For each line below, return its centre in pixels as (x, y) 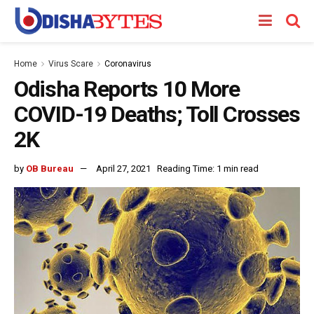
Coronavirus (128, 64)
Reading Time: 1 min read (208, 168)
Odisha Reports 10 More (127, 89)
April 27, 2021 (123, 168)
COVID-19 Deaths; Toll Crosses (157, 114)
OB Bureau (50, 168)
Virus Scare (71, 64)
